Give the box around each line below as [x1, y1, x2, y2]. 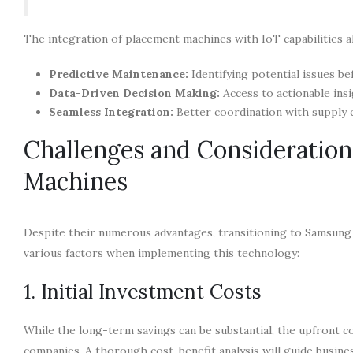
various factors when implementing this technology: [24, 245, 299, 260]
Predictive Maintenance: [49, 66, 188, 81]
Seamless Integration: [49, 104, 173, 119]
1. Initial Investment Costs [24, 278, 262, 304]
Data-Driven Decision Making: [49, 85, 220, 100]
